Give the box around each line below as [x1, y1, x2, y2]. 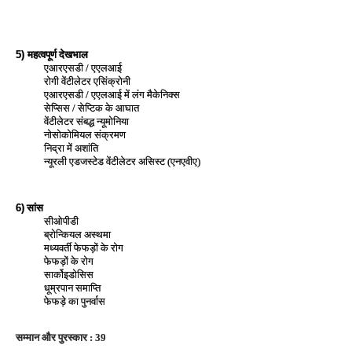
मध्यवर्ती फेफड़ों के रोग [44, 242, 123, 254]
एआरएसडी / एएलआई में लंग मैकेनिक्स [44, 88, 180, 101]
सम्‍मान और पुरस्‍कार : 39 [16, 332, 106, 343]
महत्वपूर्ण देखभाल [27, 48, 88, 60]
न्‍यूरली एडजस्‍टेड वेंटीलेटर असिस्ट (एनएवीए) [44, 156, 200, 167]
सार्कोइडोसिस [44, 269, 93, 280]
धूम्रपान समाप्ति [44, 282, 101, 294]
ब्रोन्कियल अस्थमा [44, 229, 111, 240]
